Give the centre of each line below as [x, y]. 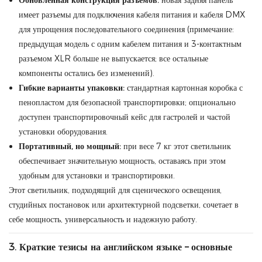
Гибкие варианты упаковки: [71, 88]
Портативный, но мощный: [70, 146]
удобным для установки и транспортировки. [96, 175]
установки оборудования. [63, 132]
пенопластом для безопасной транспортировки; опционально [127, 102]
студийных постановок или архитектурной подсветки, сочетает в [124, 205]
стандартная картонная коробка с [183, 88]
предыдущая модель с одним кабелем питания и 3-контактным [130, 44]
